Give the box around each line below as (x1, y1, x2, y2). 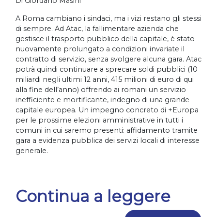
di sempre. (15, 24, 55, 33)
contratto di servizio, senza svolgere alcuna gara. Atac (15, 55, 201, 63)
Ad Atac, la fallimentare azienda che (55, 24, 179, 33)
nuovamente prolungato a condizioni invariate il (15, 45, 185, 53)
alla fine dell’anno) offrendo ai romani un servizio (15, 85, 186, 94)
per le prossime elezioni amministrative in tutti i (15, 116, 183, 124)
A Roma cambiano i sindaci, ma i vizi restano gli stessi (15, 14, 201, 23)
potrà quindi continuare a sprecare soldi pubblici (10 (15, 65, 198, 74)
